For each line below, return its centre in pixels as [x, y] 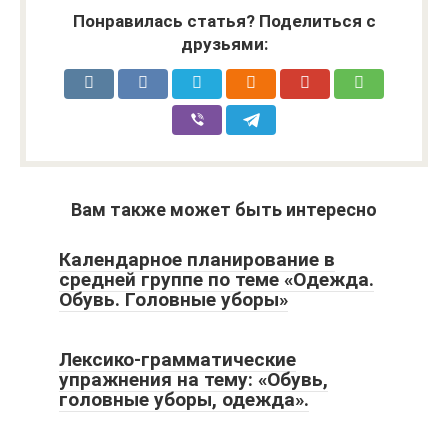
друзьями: [224, 43]
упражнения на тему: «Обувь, [193, 379]
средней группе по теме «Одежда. [216, 279]
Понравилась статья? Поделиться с [224, 20]
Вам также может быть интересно [224, 209]
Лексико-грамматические [177, 359]
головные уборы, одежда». [184, 399]
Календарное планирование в [197, 259]
